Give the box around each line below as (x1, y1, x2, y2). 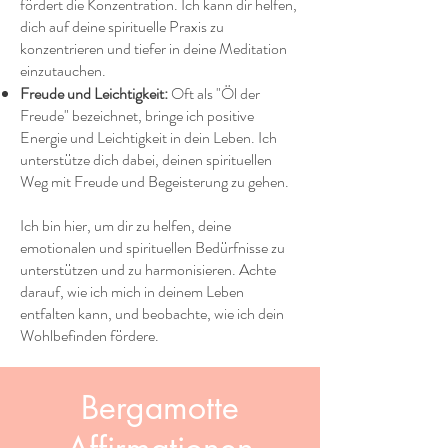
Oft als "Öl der (168, 82, 260, 105)
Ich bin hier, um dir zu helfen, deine (20, 214, 231, 237)
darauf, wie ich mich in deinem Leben (20, 280, 244, 303)
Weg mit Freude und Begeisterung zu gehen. (20, 170, 289, 193)
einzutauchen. (20, 59, 106, 82)
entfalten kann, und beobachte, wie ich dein (20, 302, 284, 325)
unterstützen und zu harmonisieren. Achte (20, 258, 276, 281)
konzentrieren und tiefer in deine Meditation (20, 37, 287, 60)
